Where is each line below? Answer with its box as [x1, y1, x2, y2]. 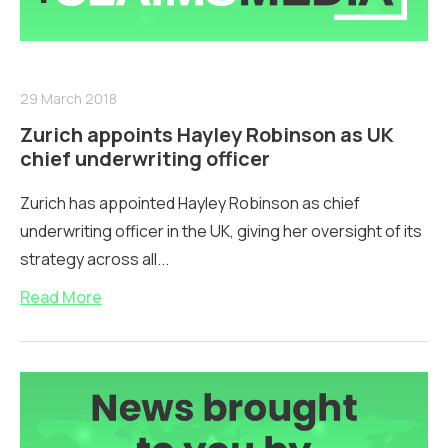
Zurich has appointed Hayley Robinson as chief [20, 192, 360, 215]
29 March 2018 [20, 89, 117, 109]
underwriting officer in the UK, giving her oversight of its [20, 220, 422, 243]
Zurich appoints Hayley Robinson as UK [20, 121, 394, 149]
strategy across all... [20, 248, 169, 271]
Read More [20, 286, 102, 309]
